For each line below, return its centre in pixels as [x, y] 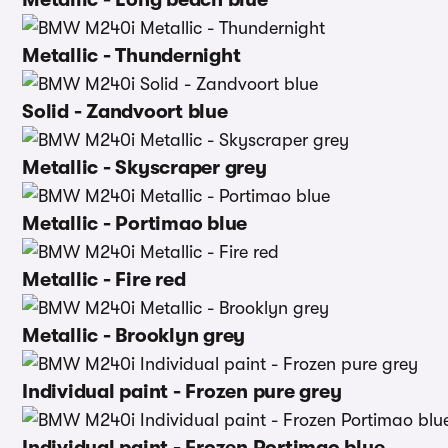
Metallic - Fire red [104, 279]
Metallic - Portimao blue [134, 223]
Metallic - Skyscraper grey [144, 167]
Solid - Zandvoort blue [125, 111]
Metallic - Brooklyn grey [133, 335]
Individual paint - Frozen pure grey [182, 391]
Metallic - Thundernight [131, 55]
